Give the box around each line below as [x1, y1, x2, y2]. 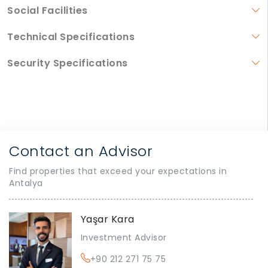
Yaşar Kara [80, 212, 135, 227]
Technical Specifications [7, 30, 135, 44]
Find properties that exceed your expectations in [9, 165, 227, 178]
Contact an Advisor [9, 141, 153, 162]
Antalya [9, 177, 43, 190]
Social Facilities [7, 4, 88, 18]
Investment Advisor [80, 232, 167, 244]
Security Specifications [7, 56, 128, 71]
